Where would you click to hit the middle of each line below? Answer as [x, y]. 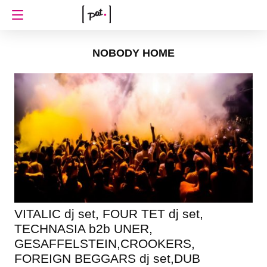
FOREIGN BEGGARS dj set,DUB [107, 258]
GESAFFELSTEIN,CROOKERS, [104, 243]
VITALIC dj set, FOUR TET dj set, [108, 213]
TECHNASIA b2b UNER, [83, 228]
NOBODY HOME [133, 53]
